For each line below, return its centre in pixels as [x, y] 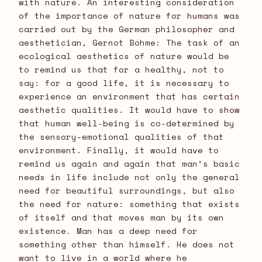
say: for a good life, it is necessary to [124, 83]
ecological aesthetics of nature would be [124, 56]
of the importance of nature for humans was [129, 16]
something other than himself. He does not [127, 244]
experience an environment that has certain [129, 96]
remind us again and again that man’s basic [129, 164]
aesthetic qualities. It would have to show [129, 110]
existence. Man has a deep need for [108, 231]
